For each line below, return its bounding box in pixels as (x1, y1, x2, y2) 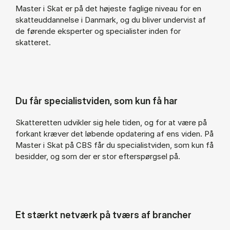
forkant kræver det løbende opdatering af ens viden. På (15, 129, 214, 139)
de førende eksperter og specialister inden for (15, 26, 181, 36)
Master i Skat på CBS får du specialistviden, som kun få (15, 140, 214, 150)
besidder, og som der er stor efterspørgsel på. (15, 151, 180, 162)
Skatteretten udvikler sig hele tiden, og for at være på (15, 118, 207, 128)
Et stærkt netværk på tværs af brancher (15, 209, 191, 221)
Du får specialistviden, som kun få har (15, 95, 178, 106)
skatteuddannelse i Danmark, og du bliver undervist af (15, 14, 206, 25)
